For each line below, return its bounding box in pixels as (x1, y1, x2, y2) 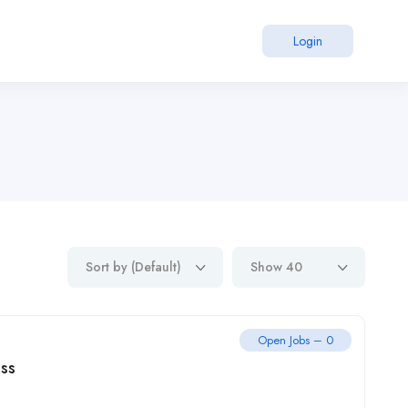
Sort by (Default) (86, 258, 181, 276)
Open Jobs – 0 (258, 331, 333, 349)
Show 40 (250, 258, 302, 276)
